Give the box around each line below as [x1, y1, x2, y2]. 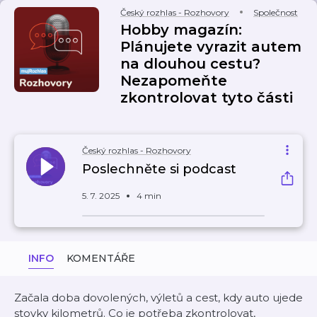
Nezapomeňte [120, 72, 227, 89]
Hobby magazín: [120, 21, 242, 38]
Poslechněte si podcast [82, 161, 236, 177]
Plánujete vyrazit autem [120, 38, 301, 55]
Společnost [253, 7, 298, 18]
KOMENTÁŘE [67, 252, 135, 265]
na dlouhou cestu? [120, 55, 260, 72]
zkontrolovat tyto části [120, 89, 293, 106]
